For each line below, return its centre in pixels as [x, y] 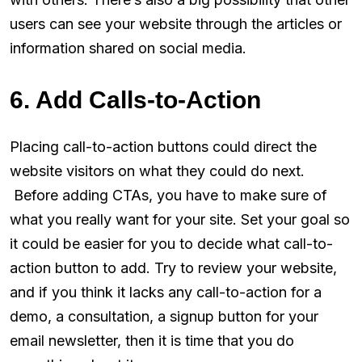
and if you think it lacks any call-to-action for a [166, 292]
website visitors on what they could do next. [157, 170]
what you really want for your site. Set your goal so [180, 219]
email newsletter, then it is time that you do [152, 340]
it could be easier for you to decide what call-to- [171, 243]
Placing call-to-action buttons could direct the [163, 146]
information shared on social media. [128, 48]
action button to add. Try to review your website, [173, 267]
